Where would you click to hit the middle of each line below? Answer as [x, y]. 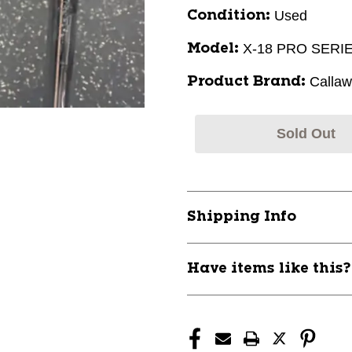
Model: [213, 49]
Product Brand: [246, 82]
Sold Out [306, 134]
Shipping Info [242, 217]
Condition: [229, 16]
